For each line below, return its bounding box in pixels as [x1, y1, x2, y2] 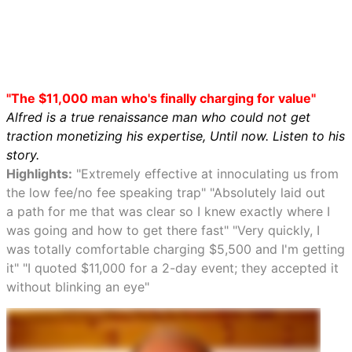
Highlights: [6, 166, 72, 181]
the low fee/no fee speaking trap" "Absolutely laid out [6, 185, 325, 200]
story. [6, 147, 39, 163]
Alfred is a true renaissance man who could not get [6, 109, 310, 125]
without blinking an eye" [6, 279, 149, 295]
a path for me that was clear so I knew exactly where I [6, 203, 330, 219]
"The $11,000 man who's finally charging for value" [6, 90, 316, 106]
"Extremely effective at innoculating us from [72, 166, 339, 181]
